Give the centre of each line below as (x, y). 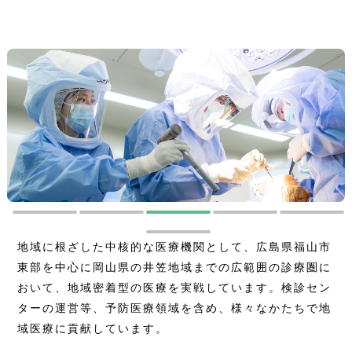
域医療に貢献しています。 (93, 328)
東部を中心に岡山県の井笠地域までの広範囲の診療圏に (175, 267)
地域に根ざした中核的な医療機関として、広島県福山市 (175, 246)
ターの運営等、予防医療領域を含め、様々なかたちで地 (175, 308)
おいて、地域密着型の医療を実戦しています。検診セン (175, 287)
